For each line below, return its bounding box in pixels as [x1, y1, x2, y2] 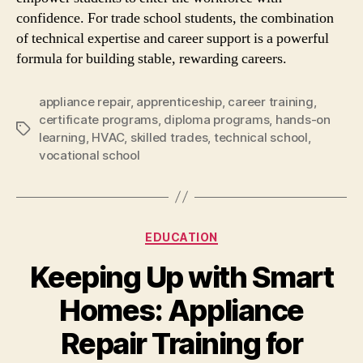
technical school [213, 129, 308, 145]
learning [39, 129, 86, 145]
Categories [181, 224, 253, 242]
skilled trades [130, 129, 208, 145]
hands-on [275, 111, 331, 127]
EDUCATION [145, 229, 218, 244]
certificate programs [39, 111, 158, 127]
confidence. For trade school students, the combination [16, 8, 334, 28]
